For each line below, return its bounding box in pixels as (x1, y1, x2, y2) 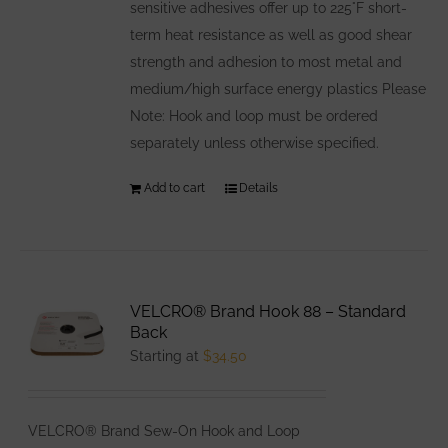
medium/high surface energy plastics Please (130, 80, 427, 97)
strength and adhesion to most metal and (130, 53, 403, 70)
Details (239, 180, 279, 195)
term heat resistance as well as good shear (130, 26, 413, 43)
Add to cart (144, 180, 206, 195)
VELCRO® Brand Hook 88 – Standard (130, 301, 407, 321)
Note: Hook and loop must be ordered (130, 107, 379, 124)
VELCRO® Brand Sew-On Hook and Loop (28, 422, 301, 439)
